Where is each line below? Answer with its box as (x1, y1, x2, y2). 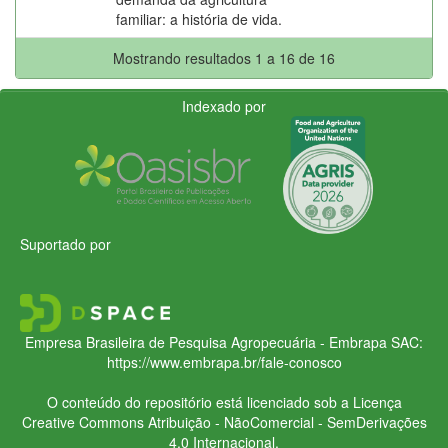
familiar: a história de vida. (116, 8, 282, 29)
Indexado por (182, 95, 266, 116)
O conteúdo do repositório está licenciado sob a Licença (46, 391, 402, 412)
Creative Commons (21, 411, 144, 432)
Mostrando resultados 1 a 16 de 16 (113, 47, 335, 68)
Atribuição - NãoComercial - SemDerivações (143, 411, 427, 432)
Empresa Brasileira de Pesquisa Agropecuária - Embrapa (25, 331, 387, 352)
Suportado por (20, 233, 111, 254)
